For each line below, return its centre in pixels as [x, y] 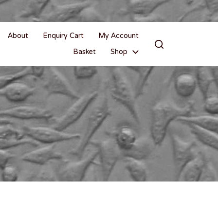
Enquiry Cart [63, 36]
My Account [118, 36]
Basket [84, 52]
